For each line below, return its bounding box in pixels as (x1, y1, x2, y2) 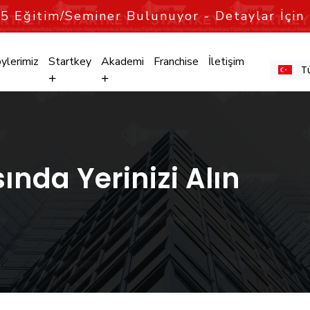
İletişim (208, 54, 244, 69)
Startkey (48, 54, 91, 69)
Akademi (100, 54, 144, 69)
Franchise (153, 54, 199, 69)
